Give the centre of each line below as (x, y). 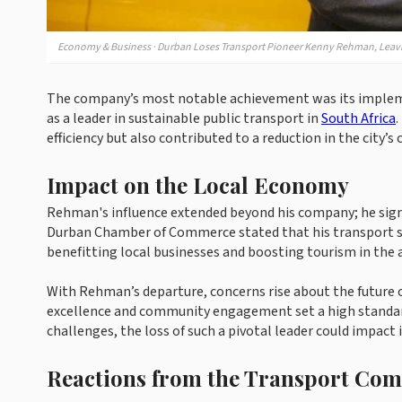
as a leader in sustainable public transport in (184, 118)
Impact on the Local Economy (198, 185)
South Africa (358, 118)
